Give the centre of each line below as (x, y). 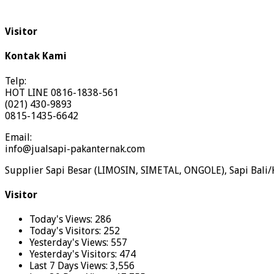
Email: (18, 137)
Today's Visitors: (66, 231)
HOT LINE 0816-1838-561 (62, 92)
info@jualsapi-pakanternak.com (75, 149)
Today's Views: (62, 220)
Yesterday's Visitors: (74, 254)
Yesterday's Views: (70, 243)
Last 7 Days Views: (70, 266)
